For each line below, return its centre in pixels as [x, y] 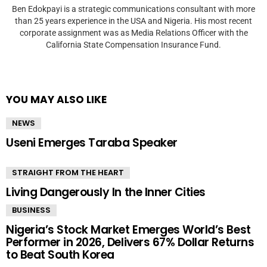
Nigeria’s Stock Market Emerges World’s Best [128, 229]
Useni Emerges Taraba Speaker [92, 142]
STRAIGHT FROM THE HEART [68, 172]
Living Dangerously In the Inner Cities [106, 192]
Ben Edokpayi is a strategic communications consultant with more [133, 9]
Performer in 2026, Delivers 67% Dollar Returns [130, 242]
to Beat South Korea [60, 254]
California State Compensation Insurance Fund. [133, 44]
